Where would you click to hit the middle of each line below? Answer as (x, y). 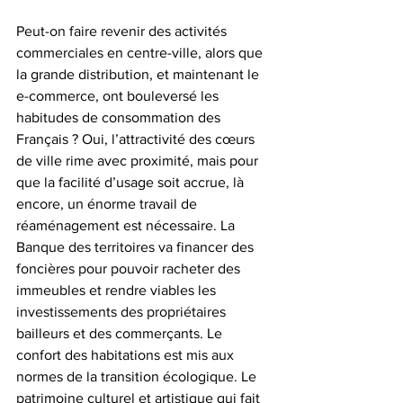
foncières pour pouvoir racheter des (130, 268)
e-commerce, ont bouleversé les (119, 95)
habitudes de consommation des (120, 117)
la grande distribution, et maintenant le (139, 74)
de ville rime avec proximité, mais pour (139, 160)
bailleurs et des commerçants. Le (121, 333)
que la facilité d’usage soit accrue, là (132, 182)
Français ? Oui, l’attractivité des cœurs (137, 139)
